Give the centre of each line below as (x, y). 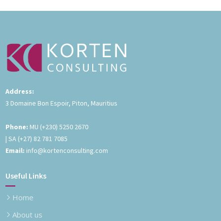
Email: (15, 150)
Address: (20, 91)
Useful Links (26, 175)
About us (28, 214)
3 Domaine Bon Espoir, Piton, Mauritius (62, 103)
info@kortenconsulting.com (67, 150)
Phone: (17, 127)
